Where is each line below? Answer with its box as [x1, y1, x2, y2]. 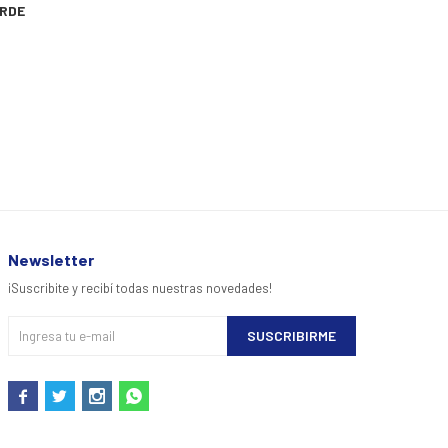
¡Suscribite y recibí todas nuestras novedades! [7, 280, 272, 297]
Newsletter [7, 250, 94, 270]
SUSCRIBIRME [246, 327, 336, 345]
